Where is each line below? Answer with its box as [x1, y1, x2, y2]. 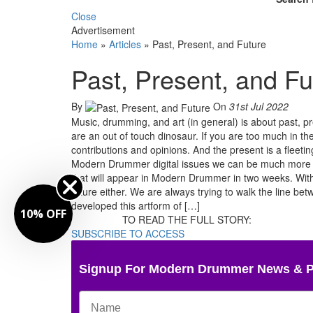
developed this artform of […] [71, 198, 200, 212]
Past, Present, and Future [152, 36, 266, 51]
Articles [109, 36, 141, 51]
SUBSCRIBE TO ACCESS [71, 226, 184, 240]
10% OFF [20, 206, 66, 221]
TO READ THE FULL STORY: [122, 212, 252, 226]
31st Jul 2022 [229, 99, 289, 113]
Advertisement [71, 22, 135, 37]
